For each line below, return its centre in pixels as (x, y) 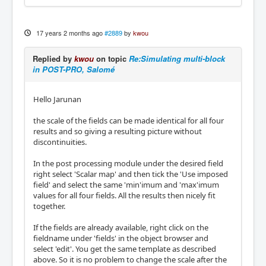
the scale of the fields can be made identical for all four (129, 120)
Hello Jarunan (57, 99)
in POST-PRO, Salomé (74, 69)
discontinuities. (60, 142)
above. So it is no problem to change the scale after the (130, 259)
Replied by (53, 58)
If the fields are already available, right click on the (121, 227)
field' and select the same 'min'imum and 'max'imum (126, 184)
